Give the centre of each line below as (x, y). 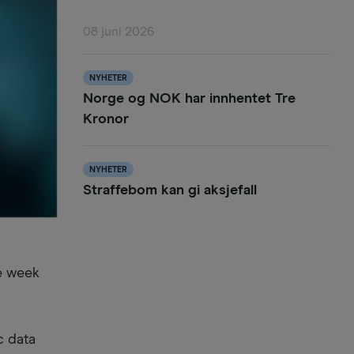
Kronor (105, 120)
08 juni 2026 (118, 32)
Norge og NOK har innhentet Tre (189, 99)
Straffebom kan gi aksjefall (169, 191)
